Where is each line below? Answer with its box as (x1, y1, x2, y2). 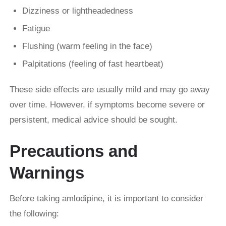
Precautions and (10, 142, 138, 161)
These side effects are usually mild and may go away (10, 85, 210, 95)
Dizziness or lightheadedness (22, 6, 133, 16)
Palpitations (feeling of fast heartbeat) (22, 59, 163, 69)
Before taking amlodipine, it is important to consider (10, 194, 203, 204)
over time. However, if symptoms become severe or (10, 100, 205, 110)
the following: (10, 209, 59, 219)
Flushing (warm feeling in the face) (22, 41, 152, 51)
